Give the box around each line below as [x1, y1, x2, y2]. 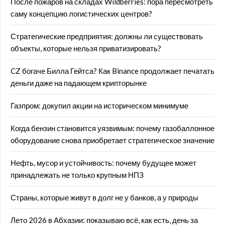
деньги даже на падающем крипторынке [11, 78, 147, 87]
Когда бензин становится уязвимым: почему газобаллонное [11, 124, 214, 133]
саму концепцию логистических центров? [11, 9, 152, 18]
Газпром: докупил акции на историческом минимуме [11, 101, 188, 110]
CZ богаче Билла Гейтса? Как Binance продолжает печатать [11, 66, 214, 75]
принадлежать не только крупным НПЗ [11, 170, 144, 179]
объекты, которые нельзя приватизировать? [11, 44, 161, 53]
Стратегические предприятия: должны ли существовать [11, 32, 203, 41]
